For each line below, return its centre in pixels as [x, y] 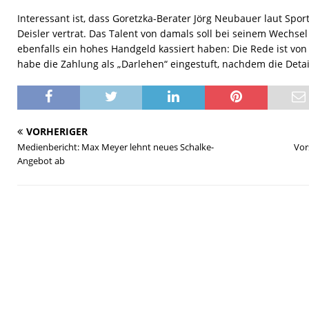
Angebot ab [41, 161]
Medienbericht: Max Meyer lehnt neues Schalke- [116, 147]
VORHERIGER [57, 131]
